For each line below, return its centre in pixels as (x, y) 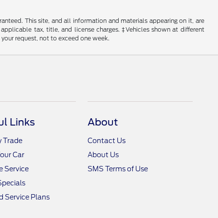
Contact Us (107, 141)
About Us (103, 155)
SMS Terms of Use (118, 169)
